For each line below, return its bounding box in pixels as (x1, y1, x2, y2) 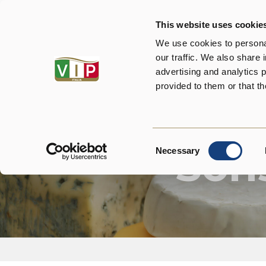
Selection (155, 152, 192, 163)
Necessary (156, 145, 200, 156)
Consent (155, 138, 188, 148)
